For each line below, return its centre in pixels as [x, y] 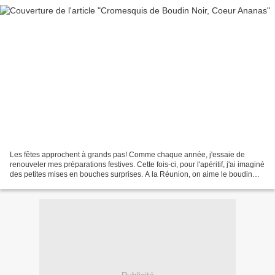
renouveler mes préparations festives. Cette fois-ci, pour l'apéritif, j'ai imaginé [137, 164]
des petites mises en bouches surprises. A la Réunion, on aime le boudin [131, 174]
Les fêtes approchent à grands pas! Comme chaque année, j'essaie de [127, 154]
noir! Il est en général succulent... [64, 184]
